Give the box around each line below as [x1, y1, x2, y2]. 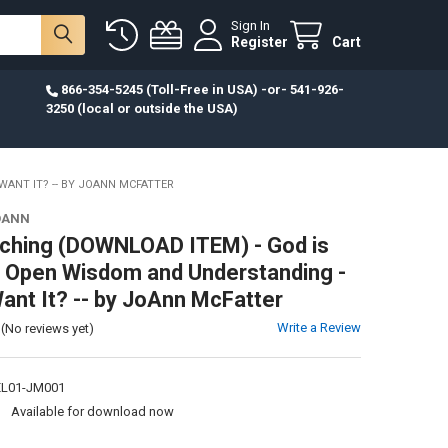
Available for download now [10, 403, 174, 419]
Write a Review [277, 319, 362, 335]
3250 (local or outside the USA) [45, 100, 238, 116]
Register [231, 34, 289, 51]
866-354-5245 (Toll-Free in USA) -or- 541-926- [60, 81, 344, 97]
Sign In [231, 18, 271, 34]
